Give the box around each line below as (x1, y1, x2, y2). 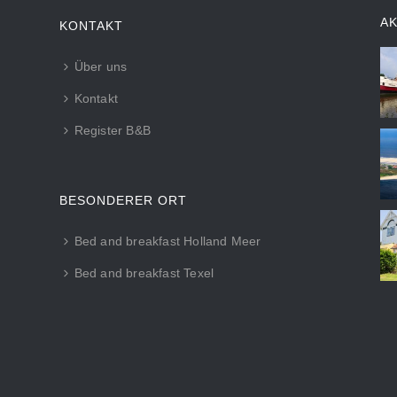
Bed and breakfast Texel (74, 266, 214, 281)
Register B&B (74, 123, 152, 138)
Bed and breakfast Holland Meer (74, 234, 261, 249)
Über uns (74, 59, 128, 74)
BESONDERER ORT (58, 193, 187, 208)
